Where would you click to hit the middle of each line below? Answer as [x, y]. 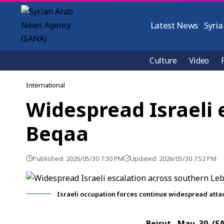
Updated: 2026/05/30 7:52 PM [173, 158]
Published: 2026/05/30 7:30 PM [78, 158]
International [45, 85]
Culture [163, 60]
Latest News [174, 25]
